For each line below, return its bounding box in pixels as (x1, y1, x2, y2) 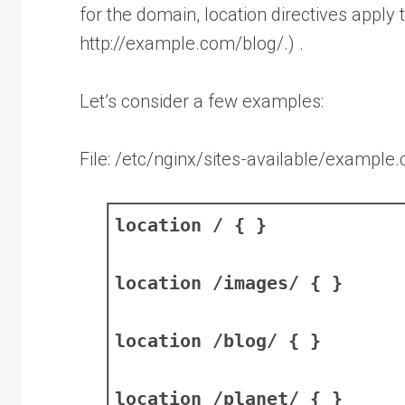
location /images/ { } (115, 271, 343, 294)
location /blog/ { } (115, 329, 321, 352)
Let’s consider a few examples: (80, 89, 324, 112)
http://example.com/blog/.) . (80, 32, 304, 54)
